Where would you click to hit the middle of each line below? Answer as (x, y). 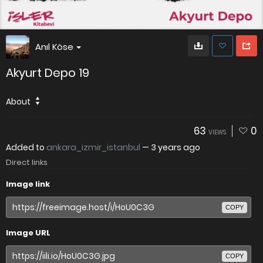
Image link (28, 184)
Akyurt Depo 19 (48, 73)
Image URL (28, 233)
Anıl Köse (54, 47)
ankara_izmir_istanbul (93, 147)
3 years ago (176, 147)
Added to (26, 147)
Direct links (27, 162)
